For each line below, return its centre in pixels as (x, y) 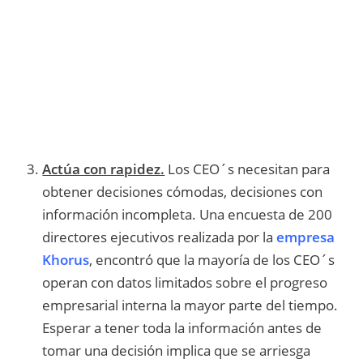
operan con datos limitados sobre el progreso (185, 282)
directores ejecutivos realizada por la (160, 237)
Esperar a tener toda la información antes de (182, 327)
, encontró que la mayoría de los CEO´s (212, 259)
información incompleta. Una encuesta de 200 (188, 214)
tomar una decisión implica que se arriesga (177, 350)
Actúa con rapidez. (104, 169)
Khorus (66, 259)
